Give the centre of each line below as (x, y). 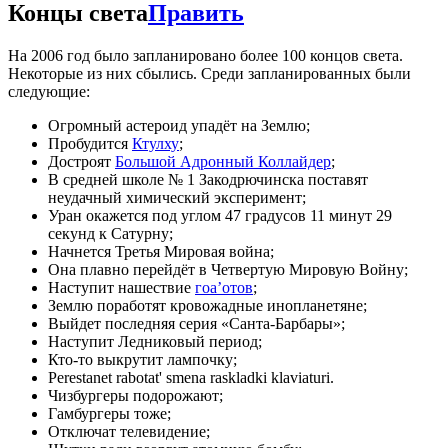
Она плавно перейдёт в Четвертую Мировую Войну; (228, 269)
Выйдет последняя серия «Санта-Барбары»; (196, 323)
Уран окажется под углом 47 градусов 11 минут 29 (220, 215)
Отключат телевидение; (129, 431)
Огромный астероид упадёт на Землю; (179, 125)
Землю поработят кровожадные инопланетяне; (207, 305)
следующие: (49, 91)
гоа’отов (224, 287)
